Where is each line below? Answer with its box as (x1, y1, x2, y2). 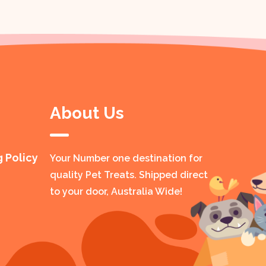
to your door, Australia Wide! (49, 185, 182, 197)
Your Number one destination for (49, 152, 202, 164)
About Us (49, 103, 124, 123)
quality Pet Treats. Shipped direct (49, 169, 208, 180)
